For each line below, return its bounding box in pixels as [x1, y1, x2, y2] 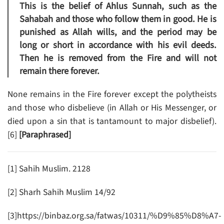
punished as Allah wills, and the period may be [19, 25, 216, 39]
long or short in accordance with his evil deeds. [19, 38, 216, 52]
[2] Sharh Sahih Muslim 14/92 [7, 186, 115, 199]
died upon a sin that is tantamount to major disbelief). [7, 115, 216, 128]
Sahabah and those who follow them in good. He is [19, 12, 216, 26]
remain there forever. [19, 64, 99, 78]
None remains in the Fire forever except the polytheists [7, 88, 216, 101]
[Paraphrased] [19, 128, 71, 141]
